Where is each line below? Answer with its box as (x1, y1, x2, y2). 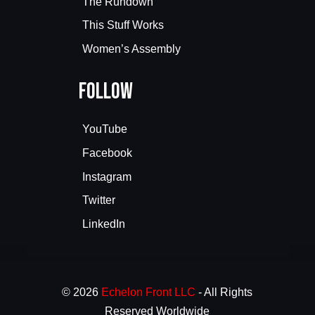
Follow (79, 78, 133, 106)
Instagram (82, 170, 131, 183)
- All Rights (195, 286, 252, 299)
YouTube (82, 123, 127, 136)
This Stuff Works (82, 19, 164, 32)
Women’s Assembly (82, 43, 181, 56)
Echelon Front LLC (101, 286, 195, 299)
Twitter (82, 194, 115, 207)
